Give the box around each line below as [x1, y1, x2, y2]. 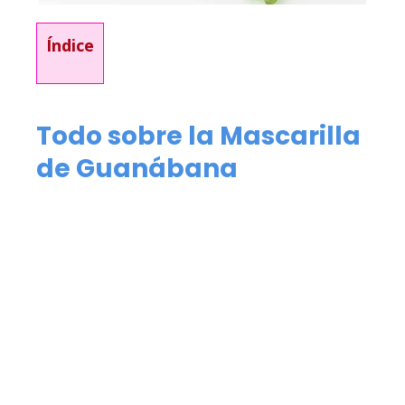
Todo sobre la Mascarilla [36, 118, 361, 155]
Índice [46, 34, 94, 57]
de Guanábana [36, 151, 238, 187]
